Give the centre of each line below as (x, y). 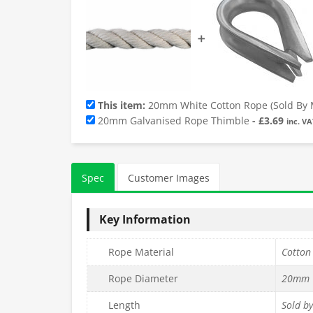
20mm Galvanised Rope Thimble (174, 121)
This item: (122, 105)
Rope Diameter (143, 279)
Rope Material (141, 252)
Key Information (145, 220)
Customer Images (169, 177)
